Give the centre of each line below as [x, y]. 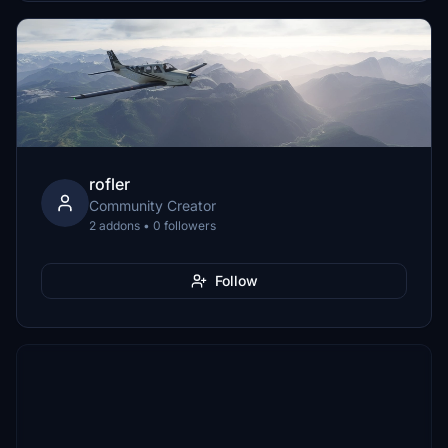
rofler [109, 184]
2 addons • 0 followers [152, 225]
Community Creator [152, 205]
